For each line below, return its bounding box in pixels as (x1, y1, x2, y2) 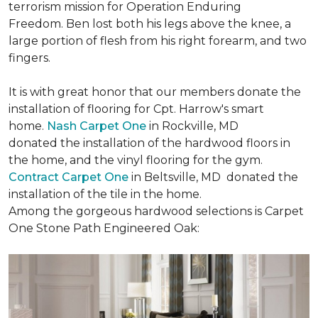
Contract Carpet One (9, 170, 128, 184)
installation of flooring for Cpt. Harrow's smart (9, 102, 264, 116)
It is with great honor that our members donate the (9, 85, 301, 99)
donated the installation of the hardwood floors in (9, 136, 290, 150)
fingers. (9, 51, 50, 65)
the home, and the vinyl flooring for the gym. (9, 153, 263, 167)
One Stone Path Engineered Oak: (9, 221, 199, 235)
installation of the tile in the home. (9, 187, 202, 201)
